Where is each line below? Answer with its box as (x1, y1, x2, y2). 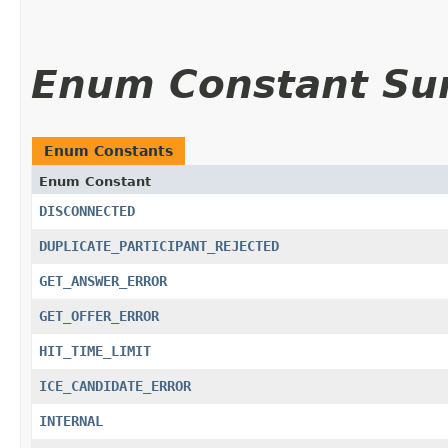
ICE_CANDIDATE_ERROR (39, 377, 191, 394)
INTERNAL (39, 412, 103, 429)
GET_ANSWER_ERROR (39, 272, 167, 289)
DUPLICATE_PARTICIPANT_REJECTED (39, 237, 279, 254)
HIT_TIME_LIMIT (39, 342, 151, 359)
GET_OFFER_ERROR (39, 307, 159, 324)
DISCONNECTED (39, 202, 135, 219)
